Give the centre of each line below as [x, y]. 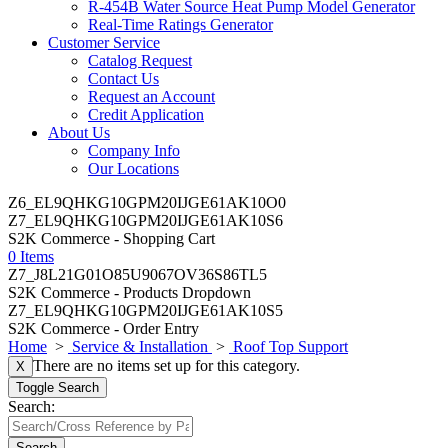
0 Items [31, 256]
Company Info [134, 150]
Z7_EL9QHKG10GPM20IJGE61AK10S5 [145, 310]
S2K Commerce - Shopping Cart [111, 238]
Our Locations [133, 168]
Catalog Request [140, 60]
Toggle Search [57, 387]
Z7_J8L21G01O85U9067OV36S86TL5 [137, 274]
